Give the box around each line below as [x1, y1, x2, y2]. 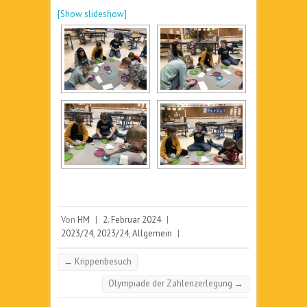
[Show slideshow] [58, 8, 127, 20]
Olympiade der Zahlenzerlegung [108, 278, 234, 289]
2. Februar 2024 [103, 214, 161, 225]
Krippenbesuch [73, 256, 132, 267]
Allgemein [132, 228, 172, 239]
